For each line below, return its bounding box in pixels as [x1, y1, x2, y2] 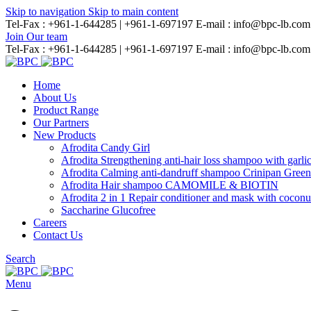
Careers [33, 217, 67, 228]
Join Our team [6, 31, 67, 42]
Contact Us [33, 229, 83, 241]
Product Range [33, 104, 99, 116]
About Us [33, 92, 76, 103]
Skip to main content [88, 6, 178, 17]
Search [6, 253, 35, 264]
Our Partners [33, 117, 89, 128]
